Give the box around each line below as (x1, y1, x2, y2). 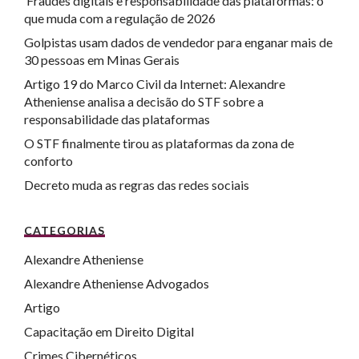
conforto (24, 153, 73, 168)
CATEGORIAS (24, 224, 105, 237)
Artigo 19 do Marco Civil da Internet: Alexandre (24, 76, 285, 91)
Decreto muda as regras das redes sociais (24, 177, 249, 192)
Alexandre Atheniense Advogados (24, 276, 209, 291)
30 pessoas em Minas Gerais (24, 52, 179, 67)
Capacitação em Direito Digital (24, 324, 194, 339)
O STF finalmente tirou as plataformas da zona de (24, 135, 294, 151)
